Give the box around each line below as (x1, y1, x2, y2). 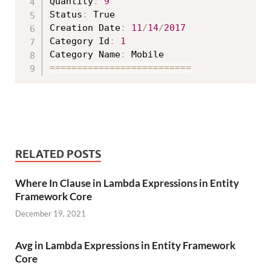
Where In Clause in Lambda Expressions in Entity (15, 176, 239, 189)
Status (50, 9, 82, 21)
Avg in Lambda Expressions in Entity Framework (15, 239, 235, 252)
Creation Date (50, 22, 120, 34)
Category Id (50, 36, 109, 47)
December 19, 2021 (15, 209, 86, 219)
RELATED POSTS (15, 147, 101, 160)
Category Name (50, 49, 120, 60)
